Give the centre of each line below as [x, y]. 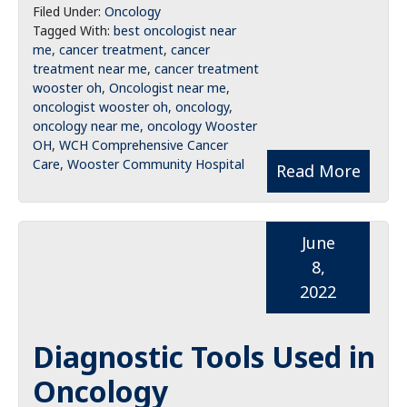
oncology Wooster [202, 126]
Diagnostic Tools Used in [204, 357]
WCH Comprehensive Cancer [144, 145]
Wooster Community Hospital [156, 164]
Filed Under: [69, 11]
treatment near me [90, 69]
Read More [318, 171]
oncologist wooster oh [100, 107]
